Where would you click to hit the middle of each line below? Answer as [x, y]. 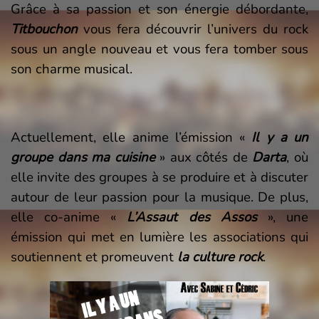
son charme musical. [72, 69]
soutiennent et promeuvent [94, 257]
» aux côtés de [204, 157]
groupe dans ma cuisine [83, 157]
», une [283, 217]
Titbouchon [44, 29]
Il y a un [280, 137]
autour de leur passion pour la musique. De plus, [159, 197]
